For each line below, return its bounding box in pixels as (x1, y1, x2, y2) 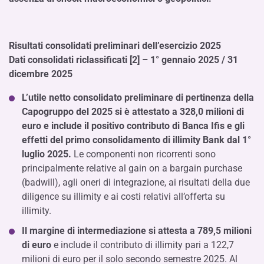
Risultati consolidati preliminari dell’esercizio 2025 (9, 40, 221, 51)
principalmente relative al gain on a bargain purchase (22, 163, 242, 174)
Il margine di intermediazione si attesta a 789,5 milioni (22, 225, 252, 236)
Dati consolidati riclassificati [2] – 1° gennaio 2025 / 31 (9, 54, 238, 65)
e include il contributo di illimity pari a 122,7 (54, 239, 234, 250)
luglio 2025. (22, 148, 74, 160)
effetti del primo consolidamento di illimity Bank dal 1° (22, 134, 251, 146)
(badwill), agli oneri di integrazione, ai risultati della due (22, 177, 250, 188)
